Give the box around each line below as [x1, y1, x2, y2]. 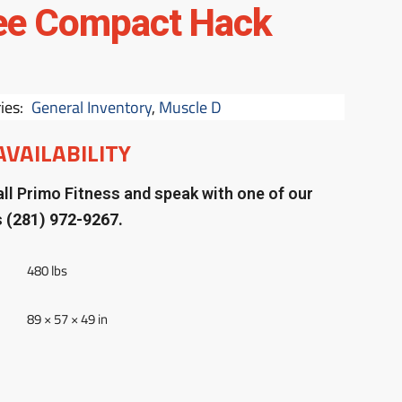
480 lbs [27, 260, 68, 282]
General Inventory [31, 95, 152, 120]
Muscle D [158, 95, 222, 120]
